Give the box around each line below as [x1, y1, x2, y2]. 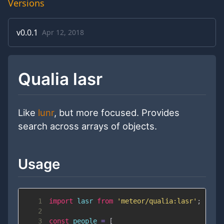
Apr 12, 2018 [42, 27, 84, 37]
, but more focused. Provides [54, 106, 179, 118]
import [48, 197, 73, 205]
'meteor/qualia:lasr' [116, 197, 197, 205]
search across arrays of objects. [18, 120, 157, 131]
